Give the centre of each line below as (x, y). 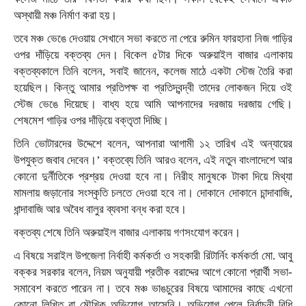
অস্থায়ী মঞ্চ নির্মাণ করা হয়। (65, 16)
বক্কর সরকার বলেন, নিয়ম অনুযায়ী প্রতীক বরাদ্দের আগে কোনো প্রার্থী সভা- (153, 273)
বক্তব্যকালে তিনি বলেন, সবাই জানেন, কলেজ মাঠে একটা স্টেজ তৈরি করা (153, 72)
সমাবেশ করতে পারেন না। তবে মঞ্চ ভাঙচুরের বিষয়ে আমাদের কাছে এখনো (153, 289)
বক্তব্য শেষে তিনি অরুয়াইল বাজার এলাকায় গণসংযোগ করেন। (127, 233)
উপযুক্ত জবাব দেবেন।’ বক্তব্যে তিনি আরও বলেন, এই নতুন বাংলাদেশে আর (153, 161)
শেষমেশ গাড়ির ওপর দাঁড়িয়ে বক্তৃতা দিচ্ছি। (91, 121)
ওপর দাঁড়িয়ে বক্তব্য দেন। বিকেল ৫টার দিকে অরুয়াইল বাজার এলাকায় (153, 55)
